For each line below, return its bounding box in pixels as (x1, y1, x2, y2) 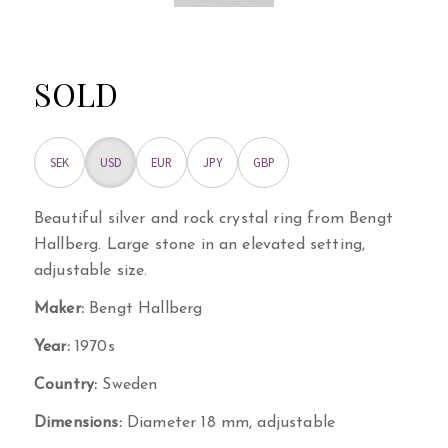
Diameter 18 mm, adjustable (121, 414, 336, 431)
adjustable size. (34, 262, 148, 279)
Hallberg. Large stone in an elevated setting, (34, 236, 366, 253)
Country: (34, 376, 98, 393)
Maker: (34, 300, 84, 317)
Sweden (97, 376, 158, 393)
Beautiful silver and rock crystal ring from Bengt (34, 210, 393, 227)
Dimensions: (34, 414, 122, 431)
